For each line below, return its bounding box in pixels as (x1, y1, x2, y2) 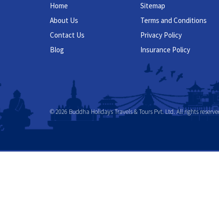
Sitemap (140, 1, 165, 10)
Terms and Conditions (140, 16, 207, 25)
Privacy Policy (140, 30, 182, 40)
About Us (50, 16, 78, 25)
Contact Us (50, 30, 85, 40)
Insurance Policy (140, 45, 190, 54)
